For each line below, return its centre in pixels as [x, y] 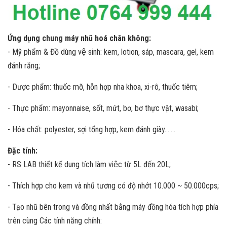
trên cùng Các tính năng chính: [55, 221]
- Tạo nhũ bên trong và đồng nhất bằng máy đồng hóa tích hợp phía [113, 207]
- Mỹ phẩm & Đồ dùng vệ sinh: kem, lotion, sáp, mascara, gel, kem [111, 52]
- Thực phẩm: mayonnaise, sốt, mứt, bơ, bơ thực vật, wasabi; [103, 108]
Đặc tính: [23, 151]
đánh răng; [24, 66]
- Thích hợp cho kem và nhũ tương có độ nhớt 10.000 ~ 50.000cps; [113, 186]
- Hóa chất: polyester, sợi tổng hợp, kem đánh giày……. [91, 129]
